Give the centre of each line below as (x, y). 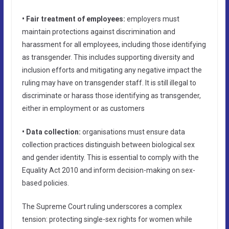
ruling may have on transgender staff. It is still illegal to (109, 83)
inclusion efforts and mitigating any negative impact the (112, 70)
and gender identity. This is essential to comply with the (110, 157)
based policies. (45, 183)
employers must (152, 19)
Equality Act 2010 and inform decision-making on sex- (108, 170)
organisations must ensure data (133, 132)
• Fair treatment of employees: (73, 19)
